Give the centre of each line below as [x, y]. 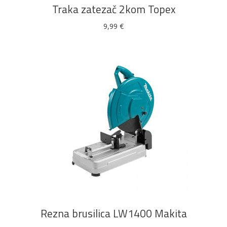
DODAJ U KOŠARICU [113, 161]
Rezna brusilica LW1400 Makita [113, 213]
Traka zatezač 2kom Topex [113, 9]
